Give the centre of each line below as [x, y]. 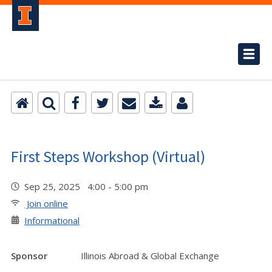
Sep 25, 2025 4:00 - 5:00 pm [89, 186]
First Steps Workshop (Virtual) [108, 156]
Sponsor [29, 256]
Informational [52, 220]
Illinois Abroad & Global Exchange [150, 256]
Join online [46, 203]
